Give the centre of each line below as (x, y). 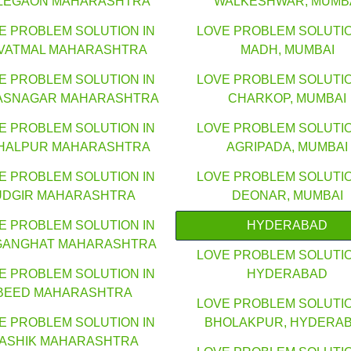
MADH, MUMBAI (287, 50)
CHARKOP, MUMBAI (287, 99)
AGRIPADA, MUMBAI (287, 147)
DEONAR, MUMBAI (287, 196)
